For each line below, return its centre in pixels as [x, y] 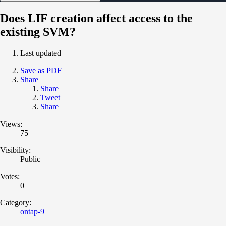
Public [30, 159]
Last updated [41, 53]
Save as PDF [41, 70]
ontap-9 [32, 211]
